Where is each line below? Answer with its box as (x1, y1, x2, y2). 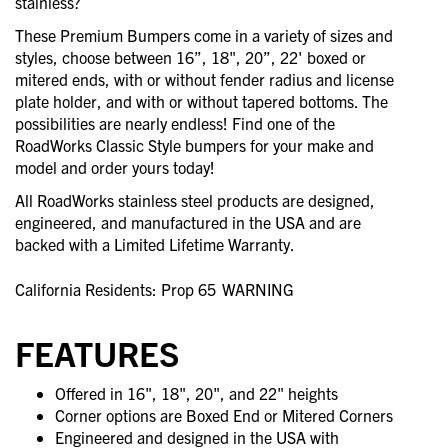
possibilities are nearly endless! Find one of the (15, 113, 335, 134)
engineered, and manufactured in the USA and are (15, 212, 361, 233)
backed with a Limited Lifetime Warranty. (15, 234, 295, 255)
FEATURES (15, 331, 179, 375)
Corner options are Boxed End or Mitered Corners (55, 405, 393, 426)
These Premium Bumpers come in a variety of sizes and (15, 25, 393, 46)
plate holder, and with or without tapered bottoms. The (15, 91, 388, 112)
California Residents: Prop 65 (15, 279, 216, 300)
